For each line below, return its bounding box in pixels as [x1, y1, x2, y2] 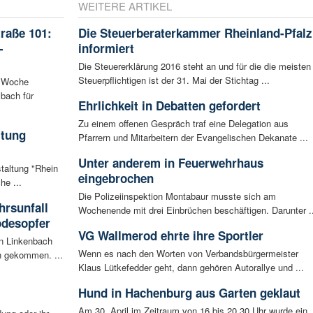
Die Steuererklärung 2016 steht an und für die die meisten [78, 59, 311, 73]
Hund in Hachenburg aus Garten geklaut [78, 284, 300, 302]
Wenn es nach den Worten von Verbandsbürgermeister [78, 247, 298, 261]
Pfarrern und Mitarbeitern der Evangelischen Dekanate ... [78, 131, 308, 145]
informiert [78, 40, 134, 57]
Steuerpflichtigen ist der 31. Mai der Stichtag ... [78, 73, 270, 87]
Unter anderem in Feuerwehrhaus [78, 154, 263, 172]
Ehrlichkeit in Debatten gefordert [78, 97, 261, 115]
